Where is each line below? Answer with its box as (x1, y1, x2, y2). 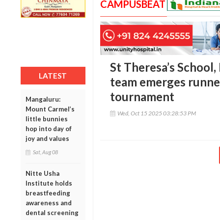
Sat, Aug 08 (33, 148, 58, 155)
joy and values (26, 134, 69, 142)
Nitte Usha (26, 169, 59, 177)
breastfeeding (26, 189, 70, 197)
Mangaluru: (26, 95, 60, 103)
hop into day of (26, 124, 72, 133)
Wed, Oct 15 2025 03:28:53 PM (117, 110, 196, 117)
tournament (110, 89, 174, 104)
